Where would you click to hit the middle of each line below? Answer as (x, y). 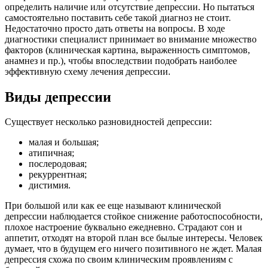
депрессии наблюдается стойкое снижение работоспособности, (134, 217)
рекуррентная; (58, 175)
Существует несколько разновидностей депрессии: (108, 122)
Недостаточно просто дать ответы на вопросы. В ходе (115, 28)
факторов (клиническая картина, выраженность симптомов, (127, 50)
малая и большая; (64, 142)
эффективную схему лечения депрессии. (88, 71)
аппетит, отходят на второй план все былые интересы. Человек (134, 238)
